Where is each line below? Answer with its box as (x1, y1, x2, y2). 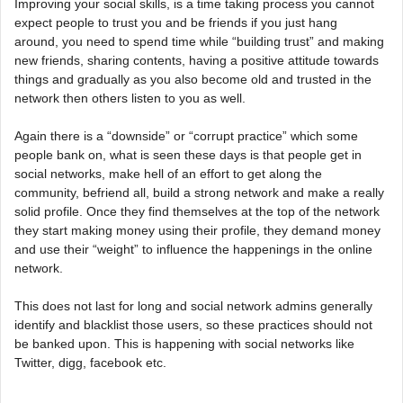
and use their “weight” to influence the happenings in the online (14, 242, 372, 257)
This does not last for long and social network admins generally (14, 299, 372, 314)
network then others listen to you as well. (14, 91, 246, 106)
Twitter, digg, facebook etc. (14, 355, 166, 371)
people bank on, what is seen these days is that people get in (14, 148, 362, 163)
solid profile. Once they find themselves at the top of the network (14, 204, 380, 219)
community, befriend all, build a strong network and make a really (14, 185, 384, 201)
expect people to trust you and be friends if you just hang (14, 15, 337, 31)
